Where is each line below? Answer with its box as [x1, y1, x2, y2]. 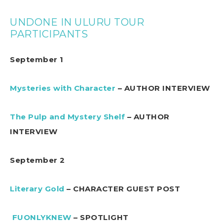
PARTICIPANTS [10, 28, 88, 40]
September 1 [10, 55, 64, 65]
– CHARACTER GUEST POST [64, 184, 180, 194]
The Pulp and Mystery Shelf [10, 112, 125, 122]
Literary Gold [10, 184, 65, 194]
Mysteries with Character [10, 83, 115, 93]
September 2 [10, 155, 65, 165]
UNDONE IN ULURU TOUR [10, 16, 144, 29]
